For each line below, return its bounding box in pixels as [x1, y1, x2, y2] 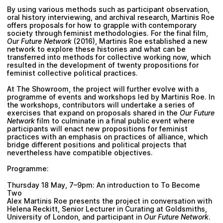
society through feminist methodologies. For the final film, [7, 28, 208, 37]
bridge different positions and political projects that [7, 140, 187, 149]
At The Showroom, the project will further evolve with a [7, 85, 199, 94]
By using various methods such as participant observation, [7, 4, 210, 13]
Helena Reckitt [7, 204, 58, 213]
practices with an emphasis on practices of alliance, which [7, 132, 208, 141]
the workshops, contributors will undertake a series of [7, 101, 195, 110]
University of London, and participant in [7, 212, 144, 221]
